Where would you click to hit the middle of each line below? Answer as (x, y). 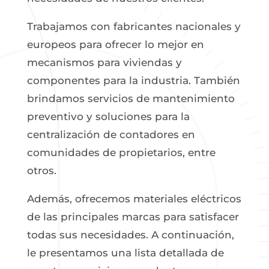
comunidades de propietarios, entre (121, 153)
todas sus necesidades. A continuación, (130, 235)
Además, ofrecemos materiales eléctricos (134, 199)
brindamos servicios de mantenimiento (131, 98)
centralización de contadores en (111, 134)
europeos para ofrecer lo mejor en (115, 44)
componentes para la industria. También (133, 80)
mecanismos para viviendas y (104, 62)
